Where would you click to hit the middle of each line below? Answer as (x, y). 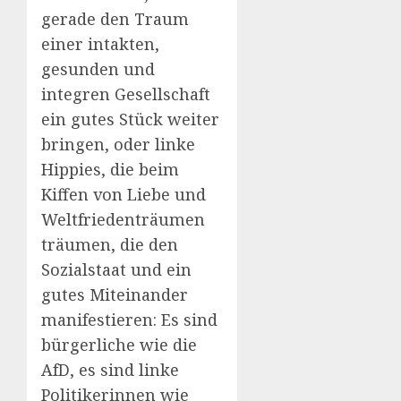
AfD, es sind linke (110, 369)
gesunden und (98, 68)
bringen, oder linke (118, 144)
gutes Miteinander (115, 294)
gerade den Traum (115, 18)
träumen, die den (110, 244)
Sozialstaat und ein (116, 269)
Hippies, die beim (110, 169)
